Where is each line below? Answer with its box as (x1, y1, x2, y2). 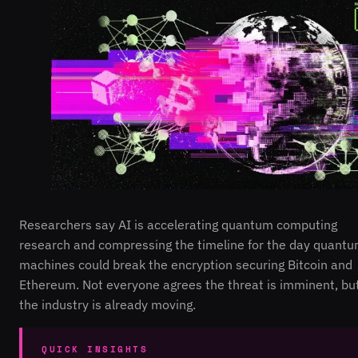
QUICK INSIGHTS (42, 343, 148, 356)
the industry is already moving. (19, 296, 196, 313)
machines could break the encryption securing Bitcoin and (19, 257, 352, 273)
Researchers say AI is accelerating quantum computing (19, 217, 337, 233)
